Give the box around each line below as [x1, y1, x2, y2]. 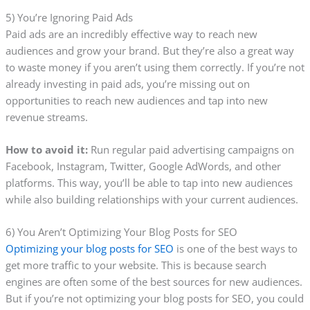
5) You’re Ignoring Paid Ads [5, 10, 133, 24]
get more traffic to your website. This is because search [5, 258, 266, 273]
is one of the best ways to [173, 241, 298, 256]
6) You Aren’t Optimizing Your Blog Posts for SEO [5, 225, 237, 239]
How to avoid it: [5, 143, 88, 157]
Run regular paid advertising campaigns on [87, 143, 294, 157]
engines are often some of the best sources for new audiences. [5, 275, 302, 289]
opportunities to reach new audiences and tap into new [5, 93, 268, 107]
